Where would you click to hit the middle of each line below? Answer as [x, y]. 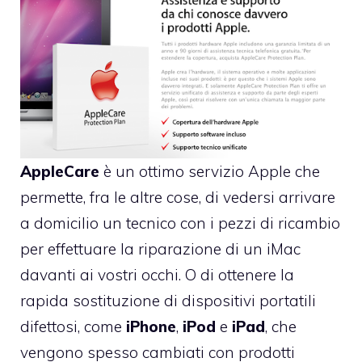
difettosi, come [73, 327]
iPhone [151, 327]
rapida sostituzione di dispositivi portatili [168, 301]
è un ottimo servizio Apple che [210, 172]
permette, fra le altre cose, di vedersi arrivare [178, 198]
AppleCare [60, 172]
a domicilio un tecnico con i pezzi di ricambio [180, 223]
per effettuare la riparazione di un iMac [160, 249]
